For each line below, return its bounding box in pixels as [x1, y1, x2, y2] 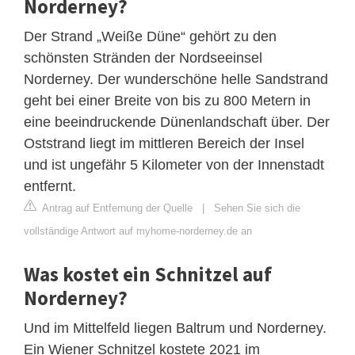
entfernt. [24, 177, 76, 194]
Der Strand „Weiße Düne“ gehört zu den [24, 28, 277, 44]
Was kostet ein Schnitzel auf [24, 261, 272, 287]
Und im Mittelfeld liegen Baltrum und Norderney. [24, 319, 326, 336]
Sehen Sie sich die [214, 201, 300, 214]
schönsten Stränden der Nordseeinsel [24, 49, 262, 66]
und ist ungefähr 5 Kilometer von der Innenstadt [24, 156, 324, 173]
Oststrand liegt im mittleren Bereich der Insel [24, 135, 304, 151]
